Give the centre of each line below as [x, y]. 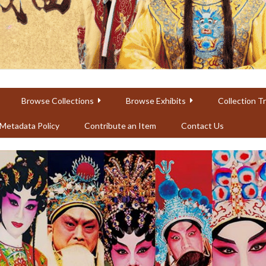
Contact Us [202, 125]
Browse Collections [58, 100]
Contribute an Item [120, 125]
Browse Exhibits [156, 100]
